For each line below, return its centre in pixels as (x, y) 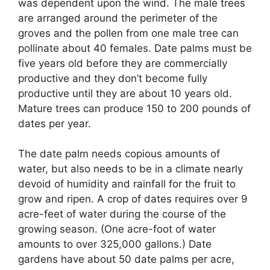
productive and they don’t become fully (113, 78)
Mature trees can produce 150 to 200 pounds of (134, 108)
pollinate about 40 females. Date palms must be (135, 48)
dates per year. (55, 123)
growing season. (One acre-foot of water (117, 229)
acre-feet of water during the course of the (122, 214)
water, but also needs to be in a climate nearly (130, 169)
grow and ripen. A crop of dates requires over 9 (133, 199)
